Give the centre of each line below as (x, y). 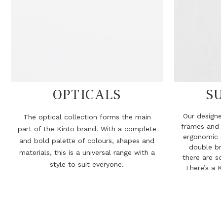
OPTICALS (87, 95)
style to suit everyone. (87, 165)
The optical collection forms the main (87, 117)
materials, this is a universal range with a (87, 153)
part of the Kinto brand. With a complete (87, 129)
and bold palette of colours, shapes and (87, 141)
